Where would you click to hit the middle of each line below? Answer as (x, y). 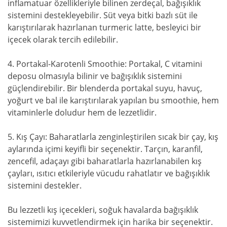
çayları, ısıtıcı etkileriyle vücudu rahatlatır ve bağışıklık (109, 174)
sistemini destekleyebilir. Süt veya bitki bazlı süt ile (103, 15)
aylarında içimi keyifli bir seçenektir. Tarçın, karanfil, (105, 149)
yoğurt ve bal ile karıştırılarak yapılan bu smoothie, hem (113, 101)
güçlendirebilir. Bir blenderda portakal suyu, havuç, (105, 88)
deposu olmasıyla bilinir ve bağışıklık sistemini (95, 76)
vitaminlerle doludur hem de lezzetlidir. (82, 113)
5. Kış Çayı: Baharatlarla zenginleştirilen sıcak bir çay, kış (113, 137)
